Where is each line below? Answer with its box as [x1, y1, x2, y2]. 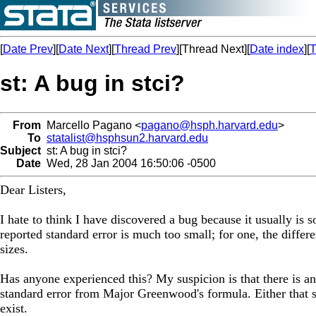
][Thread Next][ [176, 43, 250, 55]
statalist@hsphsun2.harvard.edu [47, 131, 208, 144]
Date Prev [3, 43, 53, 55]
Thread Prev [114, 43, 176, 55]
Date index [250, 43, 304, 55]
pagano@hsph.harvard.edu [141, 119, 278, 131]
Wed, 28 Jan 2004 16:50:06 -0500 [41, 157, 216, 169]
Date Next [59, 43, 109, 55]
